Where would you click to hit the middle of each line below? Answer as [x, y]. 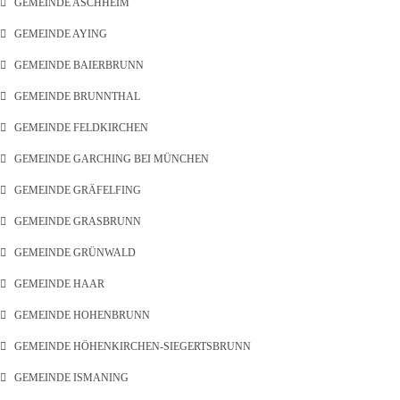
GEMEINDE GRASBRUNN [78, 221]
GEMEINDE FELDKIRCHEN [81, 128]
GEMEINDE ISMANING [71, 378]
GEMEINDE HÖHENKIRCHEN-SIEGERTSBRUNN [133, 346]
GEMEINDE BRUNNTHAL [77, 96]
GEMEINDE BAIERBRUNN [79, 65]
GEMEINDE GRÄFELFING [78, 190]
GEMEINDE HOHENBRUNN [82, 315]
